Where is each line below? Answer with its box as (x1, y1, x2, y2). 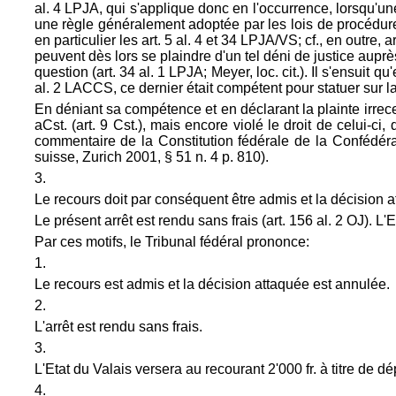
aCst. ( (34, 118, 76, 133)
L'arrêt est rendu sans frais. (34, 319, 202, 334)
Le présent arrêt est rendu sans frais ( (34, 213, 266, 228)
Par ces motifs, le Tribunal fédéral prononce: (34, 234, 309, 249)
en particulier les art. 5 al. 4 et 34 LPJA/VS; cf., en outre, (34, 33, 385, 48)
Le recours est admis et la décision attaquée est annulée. (34, 277, 390, 292)
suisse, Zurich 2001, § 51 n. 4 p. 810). (34, 149, 269, 164)
